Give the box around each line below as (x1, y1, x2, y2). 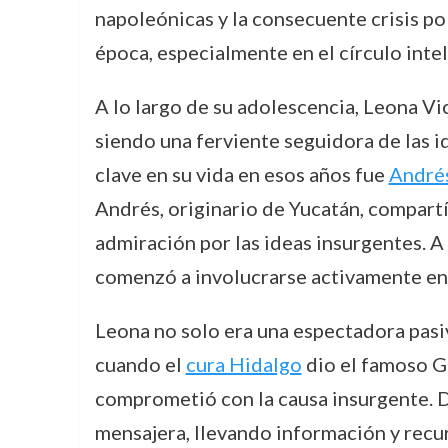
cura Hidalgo (185, 352, 302, 376)
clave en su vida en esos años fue (94, 162, 389, 186)
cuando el (94, 352, 186, 376)
